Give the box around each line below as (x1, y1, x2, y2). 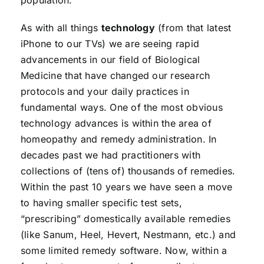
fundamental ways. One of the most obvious (20, 101, 223, 113)
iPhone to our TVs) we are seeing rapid (20, 38, 200, 49)
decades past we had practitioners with (20, 149, 201, 161)
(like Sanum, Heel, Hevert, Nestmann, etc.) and (20, 229, 236, 240)
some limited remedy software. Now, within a (20, 245, 227, 256)
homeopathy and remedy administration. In (20, 133, 217, 145)
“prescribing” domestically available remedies (20, 213, 230, 225)
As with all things (20, 22, 101, 34)
